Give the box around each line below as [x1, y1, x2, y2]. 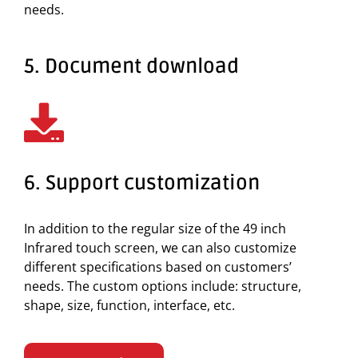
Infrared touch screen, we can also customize [24, 239, 296, 257]
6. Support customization [24, 171, 260, 196]
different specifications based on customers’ [24, 258, 292, 276]
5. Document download [24, 54, 239, 79]
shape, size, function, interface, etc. [24, 296, 235, 315]
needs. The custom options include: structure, [24, 277, 301, 296]
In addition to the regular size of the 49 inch [24, 220, 286, 238]
